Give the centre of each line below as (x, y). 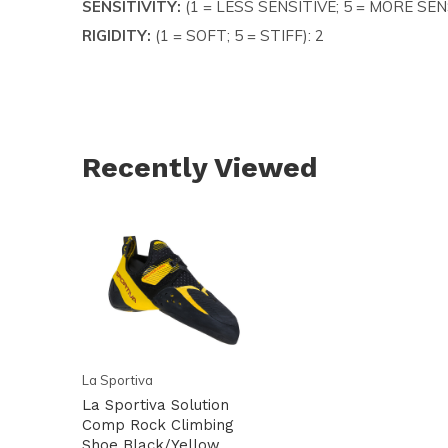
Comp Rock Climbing (158, 425)
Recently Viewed (200, 167)
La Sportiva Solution (155, 405)
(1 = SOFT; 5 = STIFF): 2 (237, 35)
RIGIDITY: (116, 35)
